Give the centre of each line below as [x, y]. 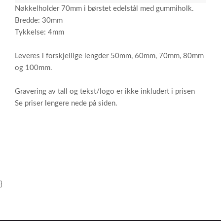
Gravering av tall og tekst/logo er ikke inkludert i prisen [105, 92]
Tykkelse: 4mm [39, 32]
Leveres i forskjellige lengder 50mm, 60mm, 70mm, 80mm [109, 56]
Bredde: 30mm [39, 20]
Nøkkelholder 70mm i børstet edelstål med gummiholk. [104, 9]
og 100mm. [34, 68]
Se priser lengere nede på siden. [66, 103]
